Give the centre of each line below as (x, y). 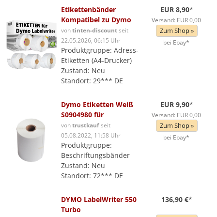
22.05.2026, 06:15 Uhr (91, 40)
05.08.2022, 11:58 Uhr (91, 135)
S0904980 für (82, 115)
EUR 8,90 (175, 9)
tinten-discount (95, 30)
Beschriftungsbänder (95, 155)
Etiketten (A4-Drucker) (96, 60)
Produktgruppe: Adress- (100, 50)
